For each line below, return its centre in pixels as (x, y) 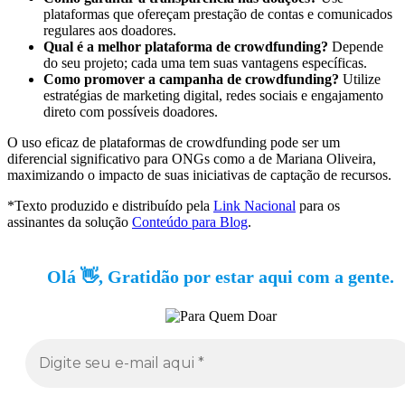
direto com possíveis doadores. (131, 111)
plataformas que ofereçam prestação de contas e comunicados (218, 14)
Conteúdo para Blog (190, 221)
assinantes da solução (70, 221)
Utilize (360, 79)
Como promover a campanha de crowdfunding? (191, 79)
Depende (356, 46)
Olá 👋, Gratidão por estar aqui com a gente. (221, 276)
